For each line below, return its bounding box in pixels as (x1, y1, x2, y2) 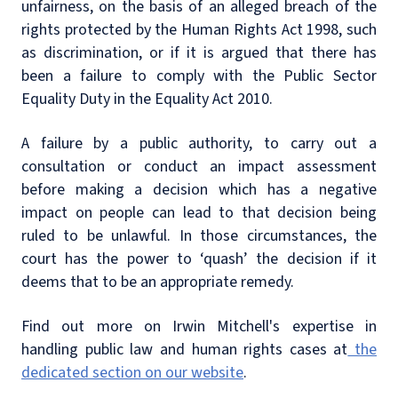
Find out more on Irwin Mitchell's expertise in (21, 315, 377, 338)
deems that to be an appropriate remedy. (21, 271, 294, 294)
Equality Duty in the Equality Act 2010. (21, 88, 276, 111)
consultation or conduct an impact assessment (21, 155, 377, 179)
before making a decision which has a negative (21, 179, 377, 202)
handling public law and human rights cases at (21, 338, 348, 362)
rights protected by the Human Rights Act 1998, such (21, 19, 377, 42)
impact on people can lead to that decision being (21, 202, 377, 225)
